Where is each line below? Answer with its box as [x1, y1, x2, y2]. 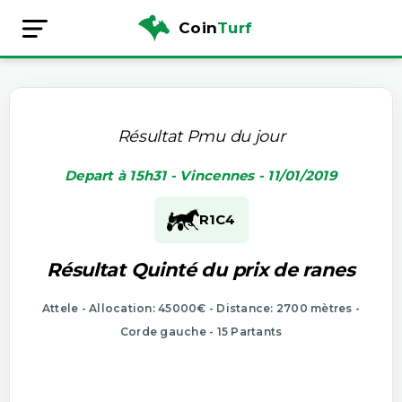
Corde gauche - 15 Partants [119, 324, 283, 338]
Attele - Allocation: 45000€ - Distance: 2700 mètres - [41, 301, 361, 315]
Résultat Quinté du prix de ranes [47, 258, 355, 281]
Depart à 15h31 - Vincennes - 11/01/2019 [65, 166, 337, 184]
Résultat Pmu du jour [117, 126, 285, 146]
